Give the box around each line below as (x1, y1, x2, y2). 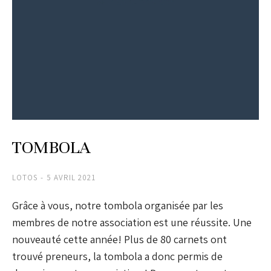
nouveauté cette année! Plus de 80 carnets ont (12, 232, 227, 247)
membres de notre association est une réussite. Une (12, 215, 252, 230)
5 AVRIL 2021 (47, 172, 96, 183)
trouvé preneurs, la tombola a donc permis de (12, 249, 223, 264)
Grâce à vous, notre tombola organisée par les (12, 198, 223, 213)
